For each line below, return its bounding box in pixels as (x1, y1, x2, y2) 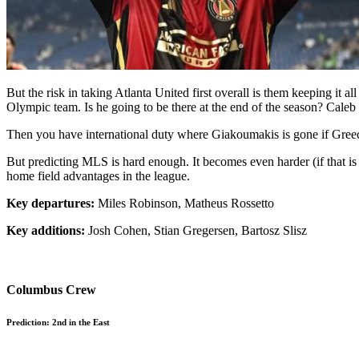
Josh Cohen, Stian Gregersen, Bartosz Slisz (85, 224, 307, 238)
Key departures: (6, 196, 95, 211)
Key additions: (6, 224, 85, 238)
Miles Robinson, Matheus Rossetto (95, 196, 274, 211)
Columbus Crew (6, 282, 96, 296)
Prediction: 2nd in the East (6, 317, 110, 327)
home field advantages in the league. (6, 169, 190, 184)
